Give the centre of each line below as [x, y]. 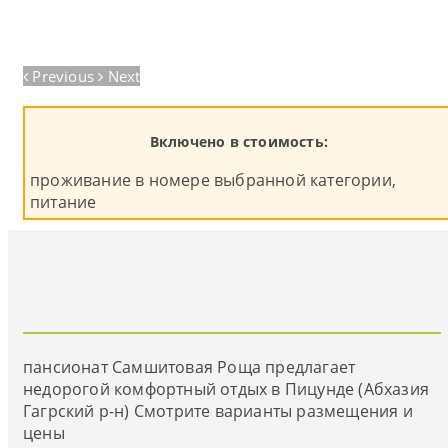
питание [63, 202]
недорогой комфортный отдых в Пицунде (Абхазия [226, 389]
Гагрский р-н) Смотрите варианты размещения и [218, 411]
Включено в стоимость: [239, 141]
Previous [63, 76]
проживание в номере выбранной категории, [213, 180]
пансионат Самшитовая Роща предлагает [189, 367]
